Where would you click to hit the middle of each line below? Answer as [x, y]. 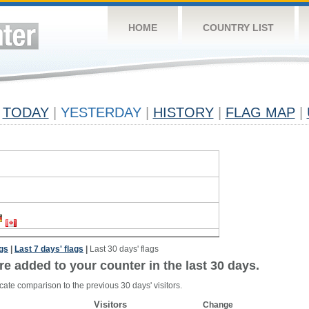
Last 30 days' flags [124, 249]
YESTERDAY [101, 112]
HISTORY [183, 112]
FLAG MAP [260, 112]
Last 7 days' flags [49, 249]
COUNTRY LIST [238, 28]
